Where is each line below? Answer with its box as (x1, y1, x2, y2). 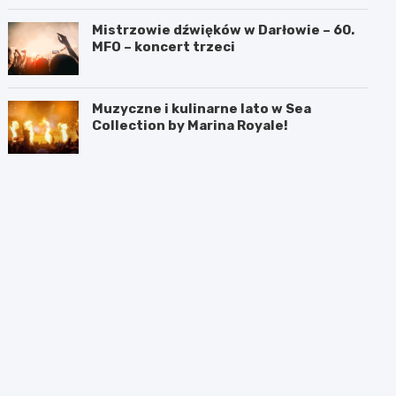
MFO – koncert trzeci (92, 38, 236, 55)
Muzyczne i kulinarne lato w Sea (92, 100, 312, 117)
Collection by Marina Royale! (92, 117, 289, 133)
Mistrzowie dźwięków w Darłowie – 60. (92, 21, 355, 38)
